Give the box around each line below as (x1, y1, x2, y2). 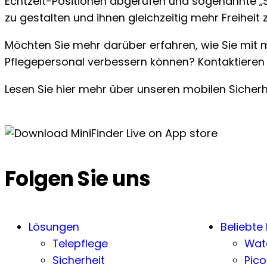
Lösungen (29, 219, 79, 234)
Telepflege (52, 235, 108, 251)
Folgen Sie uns (5, 163, 151, 193)
